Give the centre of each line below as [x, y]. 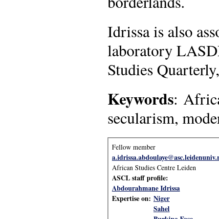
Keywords [141, 99]
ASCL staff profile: [141, 178]
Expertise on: [133, 198]
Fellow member [134, 147]
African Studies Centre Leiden [154, 167]
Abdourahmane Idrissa [146, 188]
